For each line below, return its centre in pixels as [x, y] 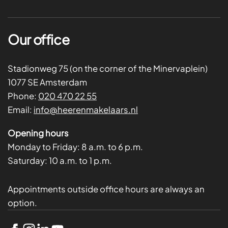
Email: [21, 109]
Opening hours [38, 133]
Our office [39, 39]
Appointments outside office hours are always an [106, 189]
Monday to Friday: [45, 147]
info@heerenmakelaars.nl [86, 109]
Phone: [23, 96]
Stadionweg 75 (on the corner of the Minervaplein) [108, 68]
